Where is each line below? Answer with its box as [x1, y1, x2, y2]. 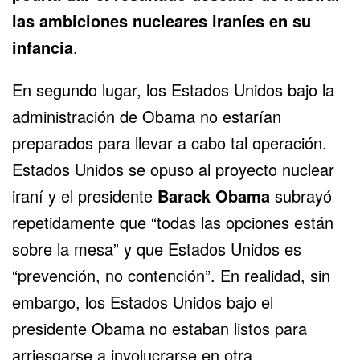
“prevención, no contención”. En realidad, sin [12, 263, 330, 287]
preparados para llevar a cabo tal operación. [12, 130, 327, 154]
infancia [12, 35, 73, 59]
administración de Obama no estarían [12, 104, 281, 128]
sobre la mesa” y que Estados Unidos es [12, 236, 301, 260]
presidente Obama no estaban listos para [12, 316, 307, 340]
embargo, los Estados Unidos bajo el [12, 289, 273, 313]
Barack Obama [157, 183, 270, 207]
